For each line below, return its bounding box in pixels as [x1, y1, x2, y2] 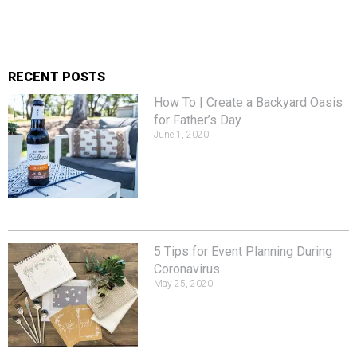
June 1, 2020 [153, 129, 209, 141]
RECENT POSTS [8, 69, 105, 85]
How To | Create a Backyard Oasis [153, 95, 343, 111]
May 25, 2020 [153, 277, 213, 289]
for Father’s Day [153, 112, 241, 128]
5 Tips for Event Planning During [153, 243, 332, 259]
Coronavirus [153, 261, 220, 277]
